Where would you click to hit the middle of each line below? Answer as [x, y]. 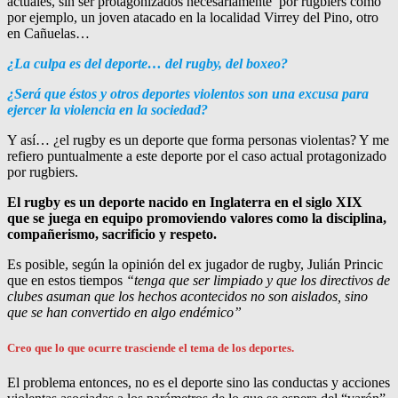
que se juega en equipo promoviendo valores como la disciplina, [197, 219]
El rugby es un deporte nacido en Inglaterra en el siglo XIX [187, 203]
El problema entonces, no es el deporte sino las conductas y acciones [199, 382]
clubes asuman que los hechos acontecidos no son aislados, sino [187, 297]
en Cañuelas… [48, 34]
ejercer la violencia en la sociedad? [107, 110]
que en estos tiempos [65, 281]
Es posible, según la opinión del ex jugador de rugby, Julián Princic [195, 265]
